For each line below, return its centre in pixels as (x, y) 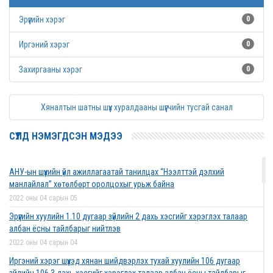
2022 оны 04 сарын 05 (43, 198)
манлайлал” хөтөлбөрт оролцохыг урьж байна (92, 184)
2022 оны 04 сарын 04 (43, 243)
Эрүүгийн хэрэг (42, 19)
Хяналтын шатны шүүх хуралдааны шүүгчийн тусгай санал (136, 107)
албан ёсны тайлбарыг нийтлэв (65, 229)
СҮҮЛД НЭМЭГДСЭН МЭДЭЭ (66, 136)
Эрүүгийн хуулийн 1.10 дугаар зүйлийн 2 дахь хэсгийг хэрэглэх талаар (128, 216)
